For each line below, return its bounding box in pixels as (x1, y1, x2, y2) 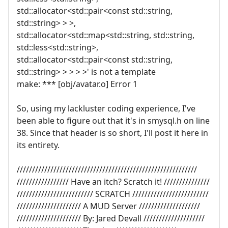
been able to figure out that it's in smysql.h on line (17, 115, 210, 126)
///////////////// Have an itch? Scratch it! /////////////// (17, 176, 210, 187)
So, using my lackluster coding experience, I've (17, 102, 195, 114)
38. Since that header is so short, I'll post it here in (17, 127, 208, 138)
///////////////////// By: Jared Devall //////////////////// (17, 212, 205, 224)
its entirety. (17, 139, 60, 151)
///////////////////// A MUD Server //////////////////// (17, 200, 200, 212)
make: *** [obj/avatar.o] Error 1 (17, 78, 137, 90)
